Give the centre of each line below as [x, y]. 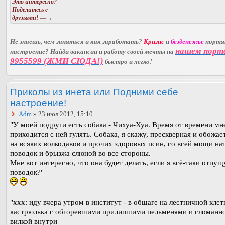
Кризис [154, 41]
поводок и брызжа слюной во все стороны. [80, 153]
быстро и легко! [128, 61]
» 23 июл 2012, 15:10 [62, 114]
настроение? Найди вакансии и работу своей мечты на [93, 51]
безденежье [187, 41]
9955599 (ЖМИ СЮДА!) [57, 61]
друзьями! [25, 18]
